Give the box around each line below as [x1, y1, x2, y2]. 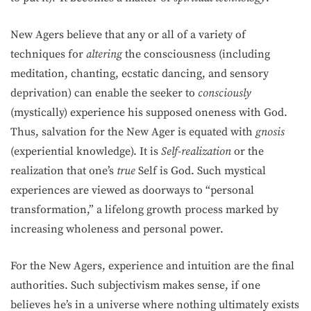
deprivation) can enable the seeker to [10, 86, 198, 100]
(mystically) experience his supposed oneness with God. [10, 106, 287, 119]
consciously [198, 86, 251, 100]
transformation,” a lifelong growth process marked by [10, 203, 278, 217]
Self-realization [161, 144, 234, 158]
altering [86, 47, 125, 61]
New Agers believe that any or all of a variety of [10, 28, 246, 42]
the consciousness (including [125, 47, 270, 61]
